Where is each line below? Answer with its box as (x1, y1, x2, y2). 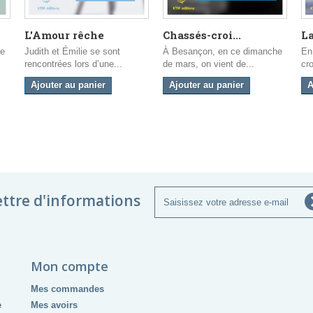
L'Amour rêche (24, 28, 104, 43)
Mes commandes (31, 284, 104, 295)
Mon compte (31, 258, 108, 275)
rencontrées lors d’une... (24, 59, 122, 70)
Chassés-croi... (163, 28, 241, 43)
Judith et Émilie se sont (24, 46, 120, 57)
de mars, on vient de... (163, 59, 254, 70)
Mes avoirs (31, 300, 78, 311)
